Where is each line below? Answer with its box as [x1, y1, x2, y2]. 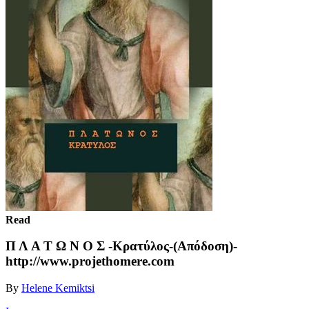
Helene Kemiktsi [21, 281, 94, 294]
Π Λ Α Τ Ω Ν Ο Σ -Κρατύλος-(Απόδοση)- [6, 239, 237, 254]
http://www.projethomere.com [6, 254, 175, 269]
